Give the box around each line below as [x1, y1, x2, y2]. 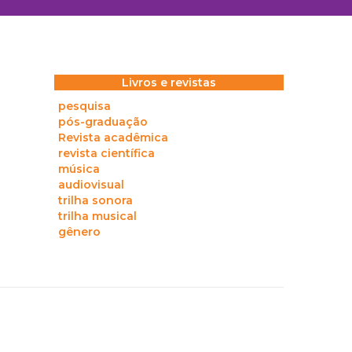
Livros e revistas [121, 75, 216, 90]
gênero [57, 225, 101, 239]
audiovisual [57, 178, 124, 192]
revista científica [57, 146, 155, 160]
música [57, 162, 100, 176]
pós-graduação [57, 115, 148, 129]
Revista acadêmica [57, 130, 168, 145]
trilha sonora [57, 193, 133, 207]
